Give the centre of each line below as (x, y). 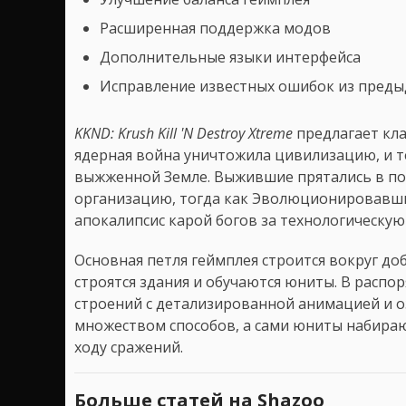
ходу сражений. (129, 347)
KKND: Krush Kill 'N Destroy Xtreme (184, 133)
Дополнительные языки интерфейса (230, 57)
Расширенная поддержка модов (215, 28)
